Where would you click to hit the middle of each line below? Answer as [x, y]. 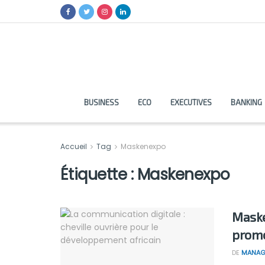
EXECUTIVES [191, 102]
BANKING [246, 102]
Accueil [75, 146]
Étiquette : [99, 174]
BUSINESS [101, 102]
